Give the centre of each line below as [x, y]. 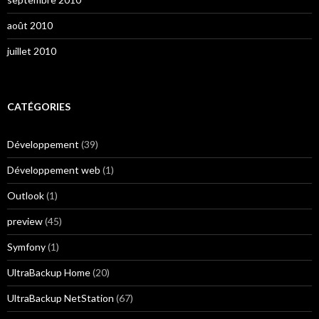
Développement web [54, 170]
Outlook [26, 195]
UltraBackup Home [49, 272]
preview [25, 221]
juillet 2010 [32, 51]
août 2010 [30, 25]
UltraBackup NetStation [61, 298]
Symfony [26, 247]
